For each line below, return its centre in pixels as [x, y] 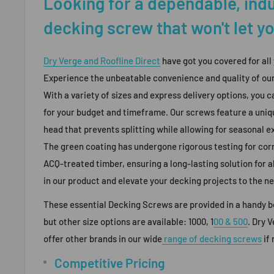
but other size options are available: [115, 221]
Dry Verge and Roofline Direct [102, 61]
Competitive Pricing [110, 263]
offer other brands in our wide [103, 238]
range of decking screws [212, 238]
